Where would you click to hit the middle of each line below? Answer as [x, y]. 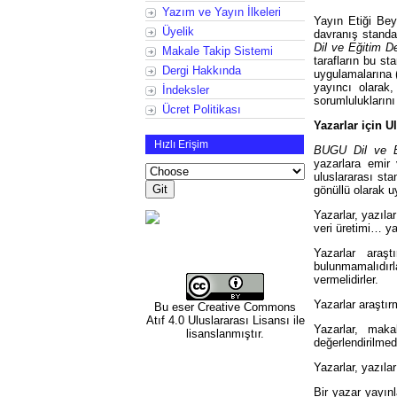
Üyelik [178, 31]
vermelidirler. [346, 279]
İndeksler [186, 90]
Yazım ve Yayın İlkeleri [222, 12]
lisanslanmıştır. [225, 333]
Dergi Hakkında [202, 70]
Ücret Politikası [202, 109]
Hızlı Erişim [181, 144]
